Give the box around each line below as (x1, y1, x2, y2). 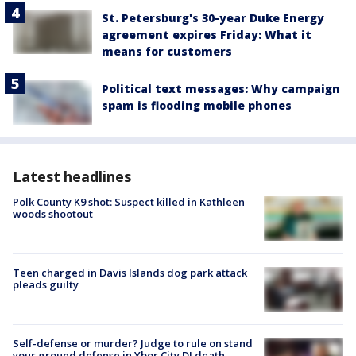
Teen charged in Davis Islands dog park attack (13, 265, 247, 281)
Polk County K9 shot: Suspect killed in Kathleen (13, 194, 245, 209)
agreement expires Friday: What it (102, 26, 311, 42)
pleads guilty (13, 277, 79, 292)
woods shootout (13, 206, 93, 221)
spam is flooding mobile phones (102, 97, 292, 113)
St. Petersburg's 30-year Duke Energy (102, 10, 324, 25)
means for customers (102, 43, 232, 59)
